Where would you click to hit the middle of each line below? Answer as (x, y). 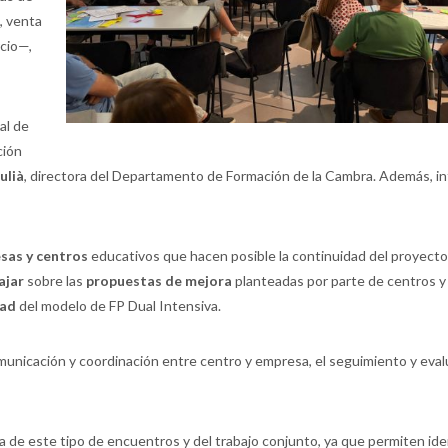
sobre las (55, 280)
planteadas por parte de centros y (339, 280)
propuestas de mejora (159, 280)
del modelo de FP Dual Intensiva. (120, 305)
